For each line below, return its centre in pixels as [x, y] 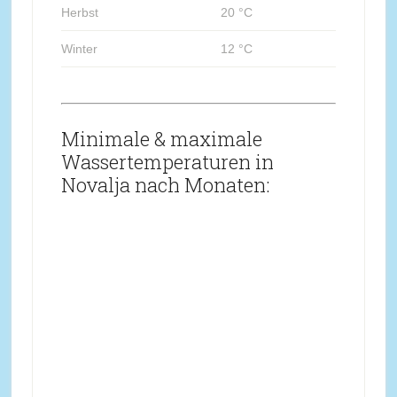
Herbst [79, 12]
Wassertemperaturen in [167, 161]
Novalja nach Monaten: [165, 184]
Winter [79, 48]
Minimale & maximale [161, 138]
